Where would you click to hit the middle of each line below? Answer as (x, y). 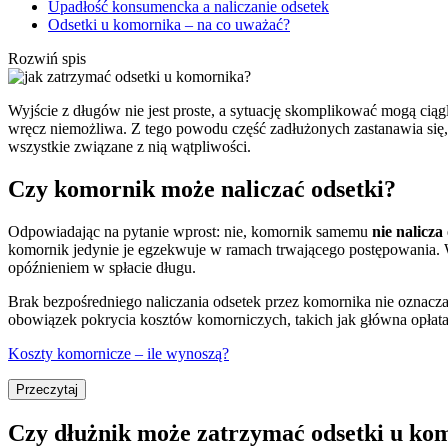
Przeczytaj (47, 389)
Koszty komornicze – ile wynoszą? (118, 353)
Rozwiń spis (47, 58)
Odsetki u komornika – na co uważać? (169, 24)
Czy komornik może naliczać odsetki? (202, 188)
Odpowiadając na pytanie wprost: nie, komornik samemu (190, 231)
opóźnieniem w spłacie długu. (104, 267)
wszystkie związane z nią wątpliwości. (131, 146)
